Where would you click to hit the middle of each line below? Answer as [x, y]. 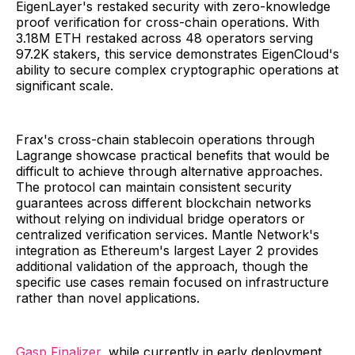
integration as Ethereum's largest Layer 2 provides [167, 251]
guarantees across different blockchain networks [164, 203]
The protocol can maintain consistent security [154, 187]
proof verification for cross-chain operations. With [168, 23]
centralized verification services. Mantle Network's [168, 235]
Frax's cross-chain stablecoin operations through [165, 140]
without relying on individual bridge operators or [160, 219]
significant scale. [65, 86]
